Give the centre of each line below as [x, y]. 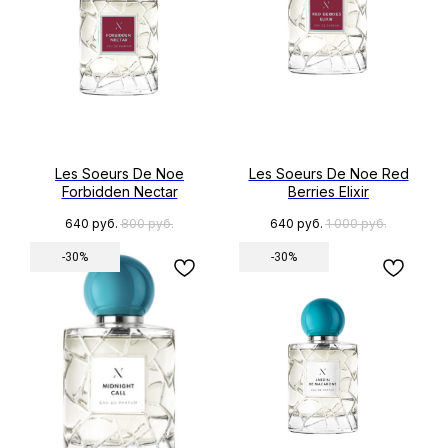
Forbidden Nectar [119, 192]
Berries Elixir [328, 192]
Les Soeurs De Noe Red [328, 174]
